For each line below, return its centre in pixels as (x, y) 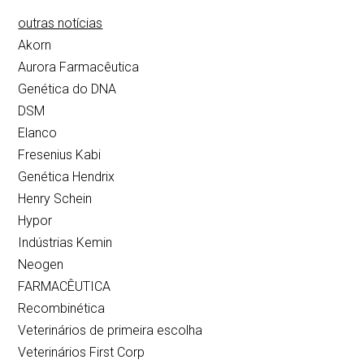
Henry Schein (55, 199)
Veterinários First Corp (82, 353)
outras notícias (61, 24)
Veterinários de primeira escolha (110, 331)
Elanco (38, 133)
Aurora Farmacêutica (79, 67)
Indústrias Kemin (65, 243)
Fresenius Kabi (60, 155)
